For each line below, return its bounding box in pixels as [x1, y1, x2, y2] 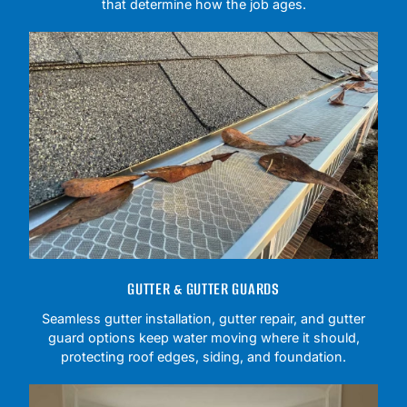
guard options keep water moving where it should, [47, 329, 360, 345]
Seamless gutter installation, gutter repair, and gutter [42, 310, 365, 326]
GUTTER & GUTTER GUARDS [127, 277, 280, 300]
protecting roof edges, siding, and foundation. [61, 348, 346, 364]
